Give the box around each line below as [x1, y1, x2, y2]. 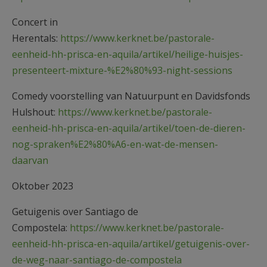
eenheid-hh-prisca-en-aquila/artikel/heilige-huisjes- [12, 47, 243, 61]
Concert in [12, 15, 58, 29]
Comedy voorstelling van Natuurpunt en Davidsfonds [12, 89, 250, 103]
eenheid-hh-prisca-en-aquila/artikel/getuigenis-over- [12, 237, 250, 250]
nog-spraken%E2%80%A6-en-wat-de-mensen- [12, 137, 218, 151]
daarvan [12, 153, 48, 167]
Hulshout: [12, 105, 58, 119]
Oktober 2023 [12, 179, 73, 193]
